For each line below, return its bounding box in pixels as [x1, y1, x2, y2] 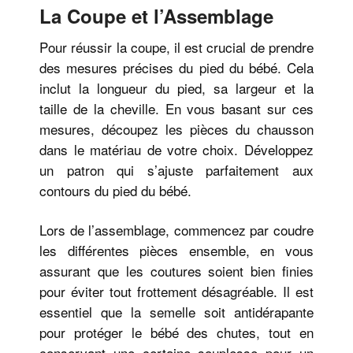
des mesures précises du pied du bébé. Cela [39, 58, 314, 78]
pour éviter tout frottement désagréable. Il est [39, 281, 314, 302]
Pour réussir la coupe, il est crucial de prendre [39, 37, 314, 58]
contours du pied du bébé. [39, 180, 192, 201]
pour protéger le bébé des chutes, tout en [39, 322, 314, 343]
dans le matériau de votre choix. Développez [39, 139, 314, 160]
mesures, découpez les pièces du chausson [39, 119, 314, 139]
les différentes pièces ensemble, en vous [39, 240, 314, 261]
